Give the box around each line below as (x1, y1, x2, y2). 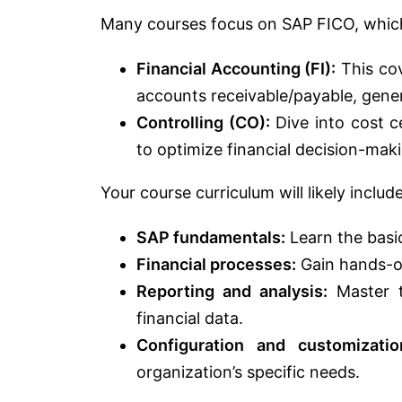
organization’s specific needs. (136, 362, 360, 381)
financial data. (136, 308, 243, 328)
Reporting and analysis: (136, 281, 328, 301)
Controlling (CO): (136, 112, 270, 132)
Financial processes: (136, 254, 296, 274)
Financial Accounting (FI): (136, 58, 336, 78)
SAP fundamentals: (136, 227, 285, 247)
